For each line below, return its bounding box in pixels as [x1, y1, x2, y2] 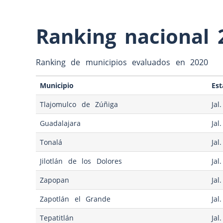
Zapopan [40, 175, 70, 185]
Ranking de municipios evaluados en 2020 [36, 56, 208, 68]
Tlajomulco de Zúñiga [40, 100, 118, 110]
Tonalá [40, 137, 63, 147]
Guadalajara [40, 118, 81, 128]
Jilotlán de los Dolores [40, 156, 122, 166]
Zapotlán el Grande [40, 194, 111, 204]
